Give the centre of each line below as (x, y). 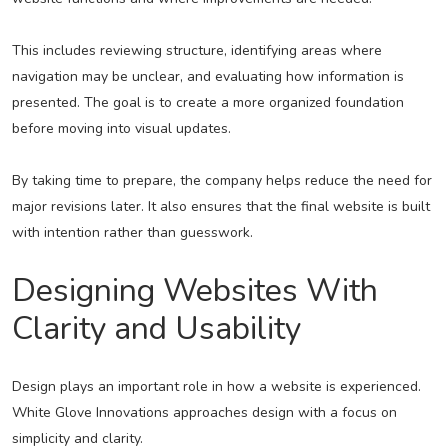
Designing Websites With (194, 291)
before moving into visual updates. (121, 129)
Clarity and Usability (156, 329)
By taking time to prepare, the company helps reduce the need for (221, 181)
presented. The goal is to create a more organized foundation (207, 103)
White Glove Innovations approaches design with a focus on (204, 413)
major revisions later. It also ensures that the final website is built (220, 207)
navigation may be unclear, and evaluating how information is (207, 77)
